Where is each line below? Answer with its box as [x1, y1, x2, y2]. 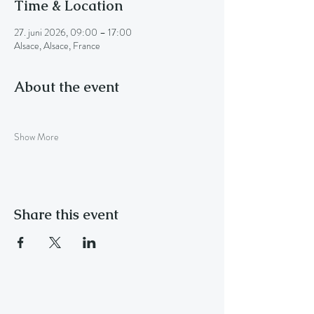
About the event [14, 78, 119, 96]
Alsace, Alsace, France [14, 39, 100, 53]
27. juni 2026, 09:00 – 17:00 [14, 25, 132, 39]
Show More [14, 130, 59, 144]
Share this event [14, 205, 118, 224]
